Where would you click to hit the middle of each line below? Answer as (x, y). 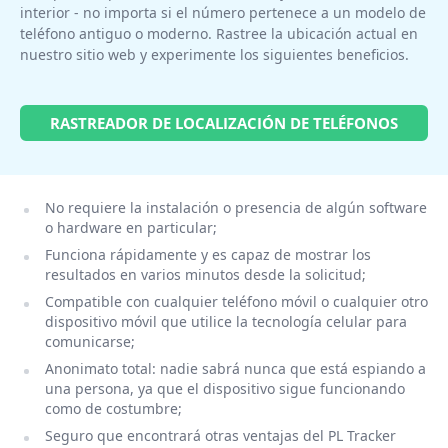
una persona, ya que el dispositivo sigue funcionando (224, 388)
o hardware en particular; (130, 227)
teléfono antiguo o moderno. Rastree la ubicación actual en (219, 33)
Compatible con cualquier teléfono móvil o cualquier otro (236, 301)
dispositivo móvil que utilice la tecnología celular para (225, 321)
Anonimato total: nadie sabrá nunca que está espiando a (235, 368)
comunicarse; (89, 341)
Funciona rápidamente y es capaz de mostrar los (207, 254)
